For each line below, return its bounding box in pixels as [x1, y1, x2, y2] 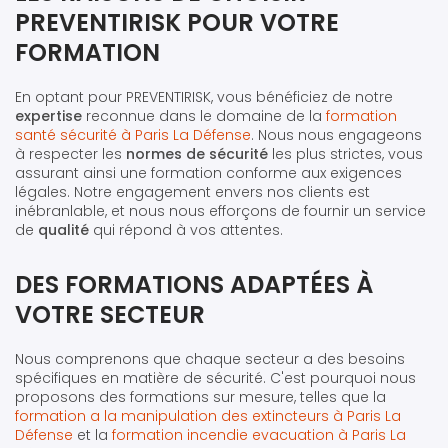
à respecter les [15, 143, 126, 164]
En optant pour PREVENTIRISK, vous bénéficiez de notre [15, 86, 393, 107]
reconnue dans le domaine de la [82, 105, 326, 126]
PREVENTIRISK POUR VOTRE [15, 5, 339, 39]
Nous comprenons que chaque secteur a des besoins [15, 348, 405, 369]
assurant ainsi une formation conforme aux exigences [15, 162, 402, 183]
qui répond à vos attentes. [89, 219, 283, 240]
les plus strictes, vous [268, 143, 423, 164]
